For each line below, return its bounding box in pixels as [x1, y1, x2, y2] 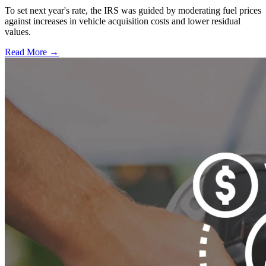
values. [5, 26, 31, 37]
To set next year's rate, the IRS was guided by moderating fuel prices [5, 5, 261, 15]
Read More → [5, 46, 59, 57]
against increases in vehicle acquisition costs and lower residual [5, 15, 240, 26]
